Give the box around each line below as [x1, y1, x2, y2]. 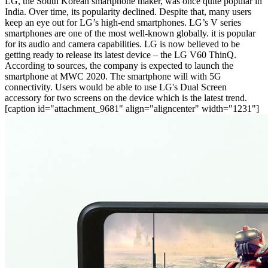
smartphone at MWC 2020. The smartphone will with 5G [5, 71, 221, 81]
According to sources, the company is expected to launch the [5, 60, 233, 71]
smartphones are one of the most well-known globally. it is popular [5, 28, 255, 38]
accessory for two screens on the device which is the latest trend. [5, 92, 247, 103]
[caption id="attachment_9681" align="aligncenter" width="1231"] [5, 103, 259, 114]
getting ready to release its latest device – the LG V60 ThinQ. [5, 49, 236, 60]
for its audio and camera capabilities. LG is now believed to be [5, 38, 240, 49]
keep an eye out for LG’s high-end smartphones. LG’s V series [5, 17, 241, 28]
